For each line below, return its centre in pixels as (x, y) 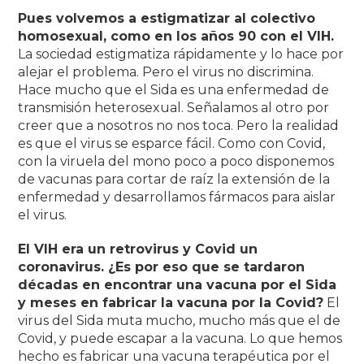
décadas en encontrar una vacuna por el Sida (178, 284)
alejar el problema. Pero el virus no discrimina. (166, 71)
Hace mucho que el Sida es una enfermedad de (174, 89)
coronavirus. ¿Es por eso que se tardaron (162, 266)
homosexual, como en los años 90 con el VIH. (176, 36)
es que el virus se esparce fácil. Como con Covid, (172, 143)
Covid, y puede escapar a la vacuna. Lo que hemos (180, 338)
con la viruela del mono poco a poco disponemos (176, 161)
